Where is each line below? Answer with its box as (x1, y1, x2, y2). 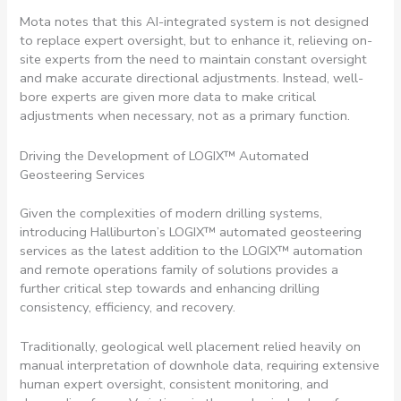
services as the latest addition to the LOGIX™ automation (20, 241, 363, 260)
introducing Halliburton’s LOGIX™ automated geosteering (20, 222, 363, 241)
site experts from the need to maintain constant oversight (20, 50, 368, 69)
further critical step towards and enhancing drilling (20, 278, 320, 297)
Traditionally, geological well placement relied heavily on (20, 337, 362, 355)
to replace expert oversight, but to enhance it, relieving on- (20, 31, 373, 50)
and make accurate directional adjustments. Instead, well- (20, 69, 364, 88)
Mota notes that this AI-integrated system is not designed (20, 13, 370, 31)
